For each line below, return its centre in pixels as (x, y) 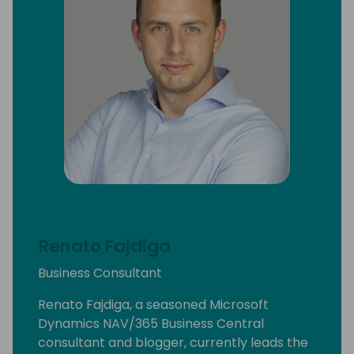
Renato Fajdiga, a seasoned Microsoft (153, 304)
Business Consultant (100, 273)
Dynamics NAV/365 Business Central (151, 323)
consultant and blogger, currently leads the (173, 342)
